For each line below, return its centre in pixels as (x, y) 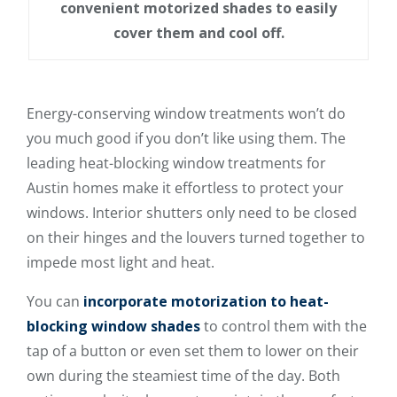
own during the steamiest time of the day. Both (183, 375)
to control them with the (284, 326)
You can (55, 301)
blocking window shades (113, 326)
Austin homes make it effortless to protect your (185, 187)
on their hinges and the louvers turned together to (196, 237)
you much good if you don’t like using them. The (186, 138)
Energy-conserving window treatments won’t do (186, 113)
